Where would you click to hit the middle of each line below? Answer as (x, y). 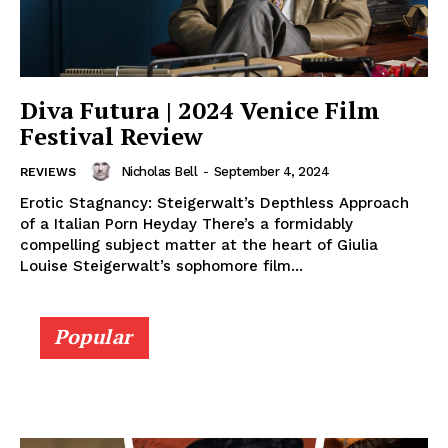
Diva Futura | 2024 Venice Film (200, 110)
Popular (93, 337)
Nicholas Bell (158, 171)
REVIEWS (48, 172)
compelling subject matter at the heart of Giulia (199, 245)
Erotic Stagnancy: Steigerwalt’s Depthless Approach (214, 203)
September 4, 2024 (271, 171)
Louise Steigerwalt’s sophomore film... (161, 266)
